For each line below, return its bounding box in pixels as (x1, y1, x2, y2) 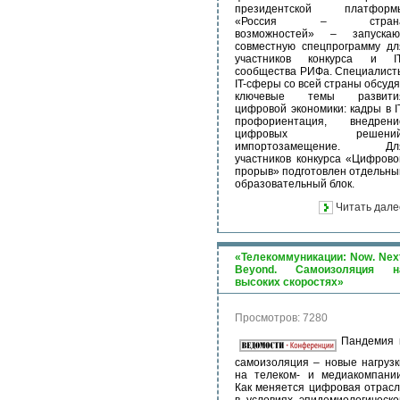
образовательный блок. (235, 178, 354, 190)
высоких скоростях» (235, 276, 344, 288)
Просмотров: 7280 (235, 312, 328, 324)
